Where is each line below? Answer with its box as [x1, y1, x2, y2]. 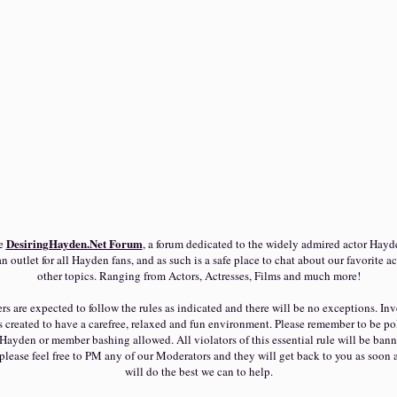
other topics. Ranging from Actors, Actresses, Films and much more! [36, 268, 361, 284]
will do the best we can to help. [124, 363, 273, 379]
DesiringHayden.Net [5, 235, 106, 252]
